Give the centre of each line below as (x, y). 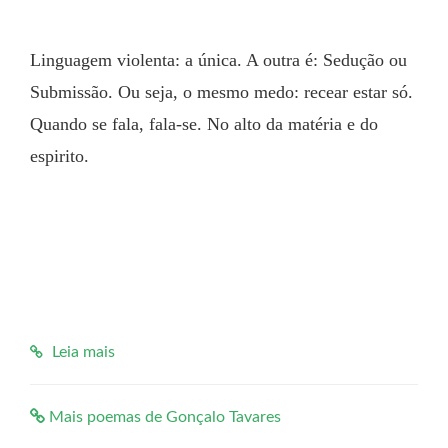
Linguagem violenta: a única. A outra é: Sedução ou (218, 60)
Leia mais (81, 352)
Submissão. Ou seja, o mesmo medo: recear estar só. (221, 92)
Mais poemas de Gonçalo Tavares (163, 417)
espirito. (59, 156)
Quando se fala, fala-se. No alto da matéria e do (204, 124)
